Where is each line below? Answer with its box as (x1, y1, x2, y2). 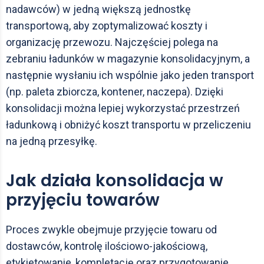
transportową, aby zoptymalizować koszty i (6, 19, 207, 32)
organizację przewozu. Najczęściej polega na (6, 35, 218, 48)
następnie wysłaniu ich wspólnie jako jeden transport (6, 68, 254, 81)
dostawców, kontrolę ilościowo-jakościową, (6, 239, 207, 252)
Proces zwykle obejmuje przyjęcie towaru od (6, 223, 217, 236)
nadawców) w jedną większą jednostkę (6, 2, 191, 15)
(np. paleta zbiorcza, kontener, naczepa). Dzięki (6, 85, 223, 98)
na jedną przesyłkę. (6, 134, 97, 147)
